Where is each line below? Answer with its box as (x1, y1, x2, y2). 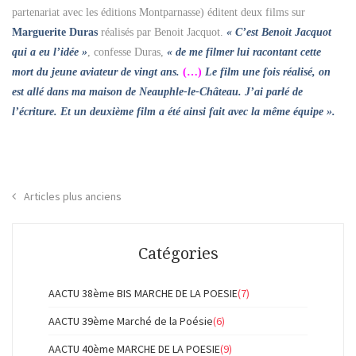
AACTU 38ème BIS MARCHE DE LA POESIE (48, 285, 238, 300)
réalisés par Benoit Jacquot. (98, 26, 226, 39)
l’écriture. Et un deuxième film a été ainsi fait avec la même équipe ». (12, 106, 335, 118)
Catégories (137, 243, 219, 263)
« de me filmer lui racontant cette (167, 46, 321, 59)
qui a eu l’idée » (12, 46, 87, 59)
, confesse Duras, (87, 46, 167, 59)
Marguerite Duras (12, 26, 98, 39)
